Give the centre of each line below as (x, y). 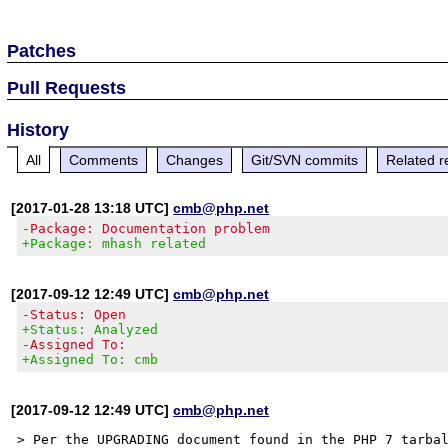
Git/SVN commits (305, 159)
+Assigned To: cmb (90, 359)
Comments (104, 159)
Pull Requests (67, 87)
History (38, 129)
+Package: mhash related (114, 243)
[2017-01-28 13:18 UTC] (92, 207)
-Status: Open (74, 314)
